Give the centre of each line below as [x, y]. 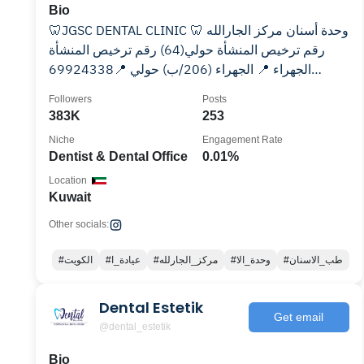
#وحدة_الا [253, 260]
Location [68, 180]
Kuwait [70, 197]
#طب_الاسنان [316, 260]
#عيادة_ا [126, 260]
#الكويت [78, 260]
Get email [299, 316]
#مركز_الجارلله [188, 260]
